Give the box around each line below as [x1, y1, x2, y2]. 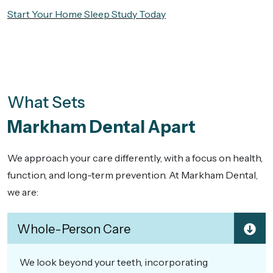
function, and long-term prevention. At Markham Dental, [7, 169, 258, 182]
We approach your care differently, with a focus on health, [7, 152, 263, 165]
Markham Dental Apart [7, 116, 196, 138]
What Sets [7, 93, 85, 113]
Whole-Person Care [17, 221, 130, 236]
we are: [7, 186, 38, 199]
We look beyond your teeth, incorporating [19, 255, 208, 268]
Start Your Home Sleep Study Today [7, 8, 166, 21]
